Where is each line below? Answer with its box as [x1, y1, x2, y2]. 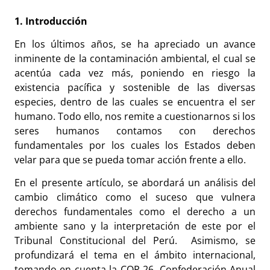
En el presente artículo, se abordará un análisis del [14, 176, 256, 190]
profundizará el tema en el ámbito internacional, [14, 248, 256, 262]
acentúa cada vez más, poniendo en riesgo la [14, 66, 256, 80]
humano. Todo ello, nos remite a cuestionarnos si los [14, 110, 256, 124]
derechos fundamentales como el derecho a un [14, 205, 256, 219]
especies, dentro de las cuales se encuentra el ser [14, 95, 256, 109]
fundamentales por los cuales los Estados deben [14, 139, 256, 152]
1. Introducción [14, 14, 87, 28]
